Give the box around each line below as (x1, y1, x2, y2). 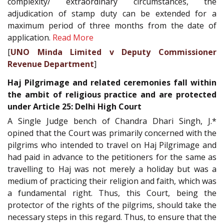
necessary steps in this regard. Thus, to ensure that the (7, 211, 216, 222)
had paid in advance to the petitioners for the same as (7, 151, 216, 162)
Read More (52, 32, 93, 43)
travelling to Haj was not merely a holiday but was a (7, 163, 216, 174)
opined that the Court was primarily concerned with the (7, 127, 216, 138)
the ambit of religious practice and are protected (7, 88, 216, 100)
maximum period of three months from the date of (7, 20, 216, 31)
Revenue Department (7, 58, 94, 70)
